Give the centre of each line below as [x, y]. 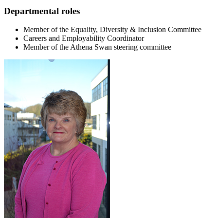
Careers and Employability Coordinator [84, 38]
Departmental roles [42, 11]
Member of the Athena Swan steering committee [97, 47]
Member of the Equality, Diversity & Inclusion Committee [112, 30]
